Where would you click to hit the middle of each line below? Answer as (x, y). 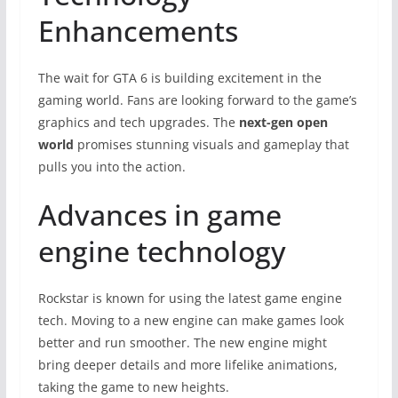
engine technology (162, 251)
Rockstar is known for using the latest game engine (190, 298)
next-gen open (283, 122)
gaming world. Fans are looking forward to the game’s (197, 99)
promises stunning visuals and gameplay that (211, 144)
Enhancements (138, 30)
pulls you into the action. (111, 166)
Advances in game (159, 214)
